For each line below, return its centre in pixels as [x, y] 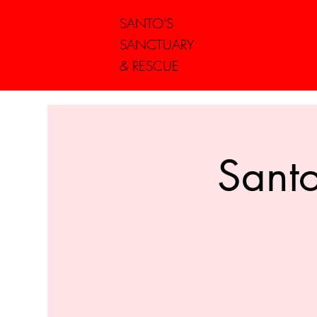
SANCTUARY [157, 44]
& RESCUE [149, 65]
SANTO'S [146, 23]
